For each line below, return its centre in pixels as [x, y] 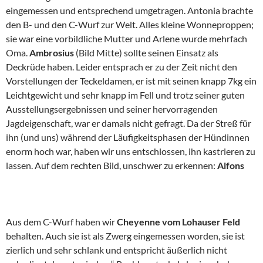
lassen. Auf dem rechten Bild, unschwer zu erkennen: [112, 165]
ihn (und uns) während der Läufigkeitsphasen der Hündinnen [128, 137]
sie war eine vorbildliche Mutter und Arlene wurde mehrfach [127, 38]
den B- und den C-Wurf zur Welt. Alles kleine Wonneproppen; [130, 24]
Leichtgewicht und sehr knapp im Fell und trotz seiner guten [125, 95]
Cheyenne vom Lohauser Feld [178, 222]
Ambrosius [52, 53]
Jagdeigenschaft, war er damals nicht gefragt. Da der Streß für [129, 123]
